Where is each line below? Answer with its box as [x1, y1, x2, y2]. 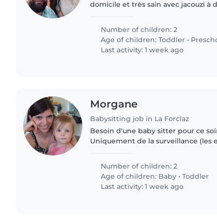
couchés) [90, 147, 122, 156]
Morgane [90, 97, 138, 110]
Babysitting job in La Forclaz [90, 114, 189, 124]
